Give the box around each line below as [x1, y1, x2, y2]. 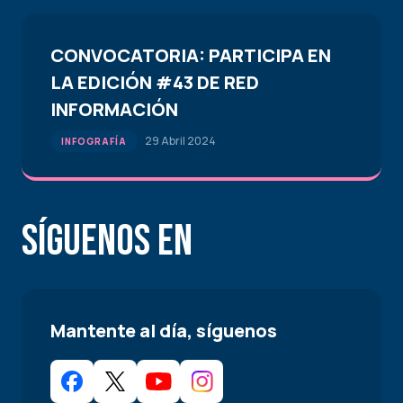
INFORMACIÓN [50, 97, 178, 121]
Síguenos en [22, 216, 193, 267]
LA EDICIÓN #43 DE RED [50, 70, 259, 94]
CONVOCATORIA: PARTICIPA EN [50, 43, 331, 67]
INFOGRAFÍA [61, 135, 127, 148]
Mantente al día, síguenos [50, 318, 277, 343]
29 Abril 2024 [145, 133, 216, 148]
